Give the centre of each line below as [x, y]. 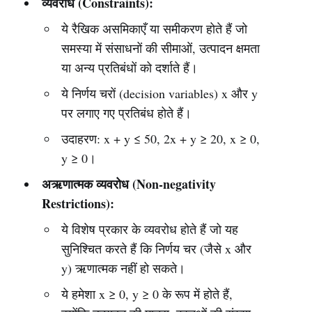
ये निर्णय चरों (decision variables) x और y [160, 93]
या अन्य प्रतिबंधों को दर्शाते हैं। [130, 68]
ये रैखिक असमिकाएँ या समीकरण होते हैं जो [155, 29]
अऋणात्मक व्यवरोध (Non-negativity [128, 184]
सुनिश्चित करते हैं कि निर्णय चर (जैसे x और [157, 249]
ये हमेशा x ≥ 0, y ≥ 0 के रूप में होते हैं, [147, 294]
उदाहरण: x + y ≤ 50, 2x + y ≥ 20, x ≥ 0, [161, 139]
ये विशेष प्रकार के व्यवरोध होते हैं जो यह [150, 229]
